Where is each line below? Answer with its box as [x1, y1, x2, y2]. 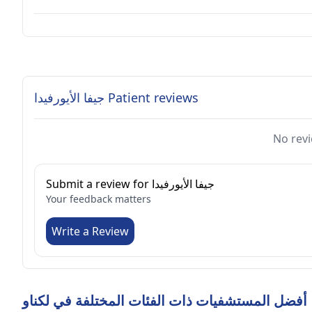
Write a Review [52, 224, 129, 239]
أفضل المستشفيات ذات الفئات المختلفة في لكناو [22, 291, 307, 310]
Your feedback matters [46, 192, 151, 205]
